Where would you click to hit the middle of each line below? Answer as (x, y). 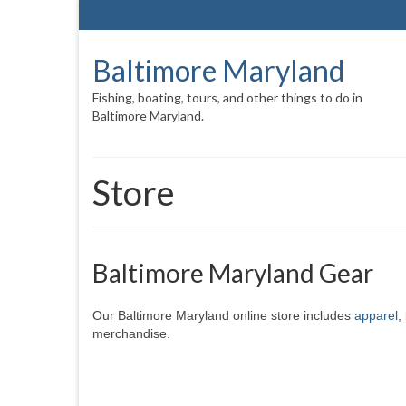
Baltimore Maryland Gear (233, 273)
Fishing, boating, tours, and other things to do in (227, 97)
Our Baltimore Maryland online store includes (223, 315)
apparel (376, 315)
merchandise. (131, 333)
